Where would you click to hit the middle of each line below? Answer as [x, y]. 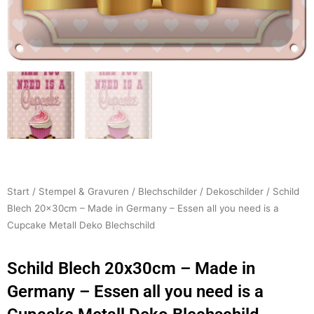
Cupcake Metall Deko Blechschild [81, 225]
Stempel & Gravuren [84, 192]
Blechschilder [168, 192]
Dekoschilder [235, 192]
